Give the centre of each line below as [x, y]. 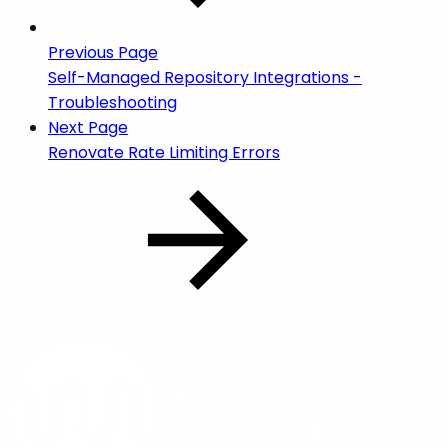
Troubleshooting [112, 102]
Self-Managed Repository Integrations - [205, 77]
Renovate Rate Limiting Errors [164, 152]
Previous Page [103, 52]
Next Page [88, 127]
